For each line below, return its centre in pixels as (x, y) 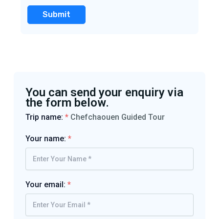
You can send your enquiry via (104, 92)
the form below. (67, 102)
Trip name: (45, 117)
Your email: (46, 184)
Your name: (46, 138)
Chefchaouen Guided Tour (117, 117)
